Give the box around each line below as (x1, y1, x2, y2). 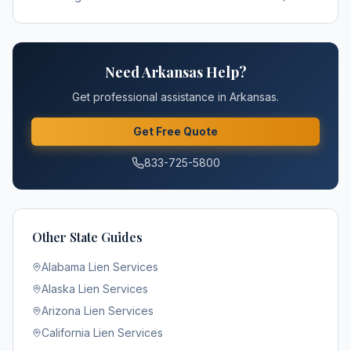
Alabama (42, 260, 85, 273)
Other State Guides (32, 229, 143, 245)
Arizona (42, 304, 81, 317)
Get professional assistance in (72, 90, 230, 103)
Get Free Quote (133, 125, 218, 138)
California (42, 326, 90, 339)
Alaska (42, 282, 75, 295)
